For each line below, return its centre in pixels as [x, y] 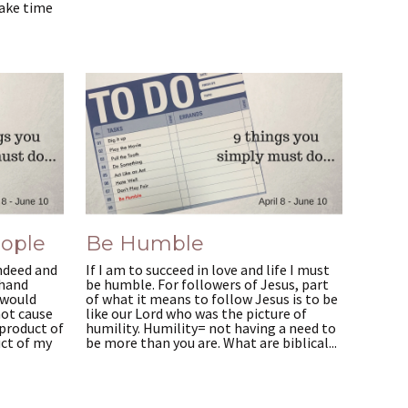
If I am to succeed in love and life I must [208, 269]
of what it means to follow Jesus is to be [212, 298]
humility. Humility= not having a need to [211, 327]
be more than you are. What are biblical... [211, 342]
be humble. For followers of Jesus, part [207, 284]
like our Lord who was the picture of [196, 313]
